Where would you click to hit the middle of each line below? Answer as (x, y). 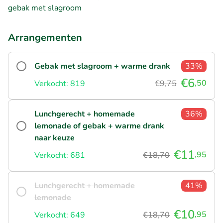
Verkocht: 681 (60, 155)
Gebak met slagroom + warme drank (102, 66)
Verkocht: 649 (60, 215)
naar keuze (55, 138)
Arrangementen (45, 37)
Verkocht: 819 (60, 83)
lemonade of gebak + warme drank (99, 126)
